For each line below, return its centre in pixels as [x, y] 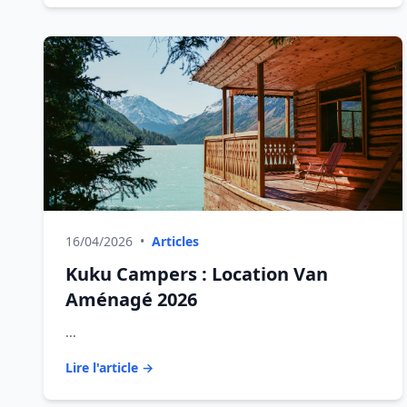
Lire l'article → [109, 367]
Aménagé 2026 [131, 299]
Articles [175, 241]
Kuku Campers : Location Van [197, 274]
